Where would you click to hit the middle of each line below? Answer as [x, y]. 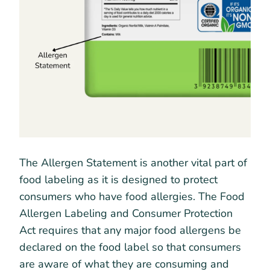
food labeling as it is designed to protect [118, 179]
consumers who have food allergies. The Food [132, 196]
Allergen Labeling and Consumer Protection [126, 213]
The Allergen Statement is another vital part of [133, 162]
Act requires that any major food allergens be [130, 230]
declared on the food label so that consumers [130, 247]
